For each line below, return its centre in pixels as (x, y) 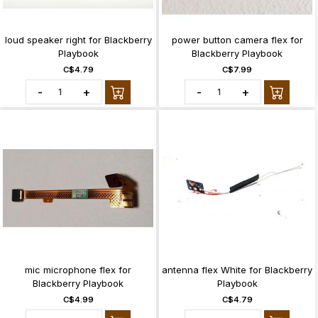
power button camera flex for (237, 40)
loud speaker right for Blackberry (78, 40)
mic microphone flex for (78, 270)
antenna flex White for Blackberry (237, 270)
